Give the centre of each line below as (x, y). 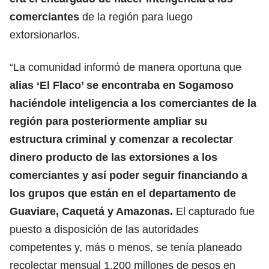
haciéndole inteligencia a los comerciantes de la (133, 103)
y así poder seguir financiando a (165, 175)
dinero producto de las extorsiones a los (113, 157)
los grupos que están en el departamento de (123, 193)
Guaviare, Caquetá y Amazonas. (91, 211)
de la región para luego (136, 17)
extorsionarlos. (45, 35)
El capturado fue (214, 211)
